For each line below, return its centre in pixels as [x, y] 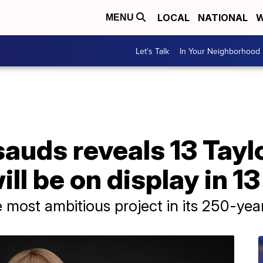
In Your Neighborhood [220, 51]
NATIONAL [223, 18]
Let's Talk [152, 51]
